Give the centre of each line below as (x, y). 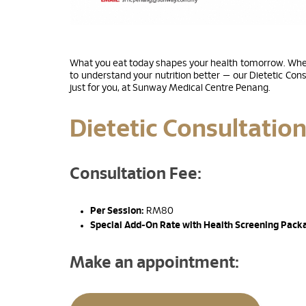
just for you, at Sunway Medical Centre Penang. (170, 88)
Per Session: (117, 211)
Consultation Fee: (136, 174)
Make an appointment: (154, 263)
